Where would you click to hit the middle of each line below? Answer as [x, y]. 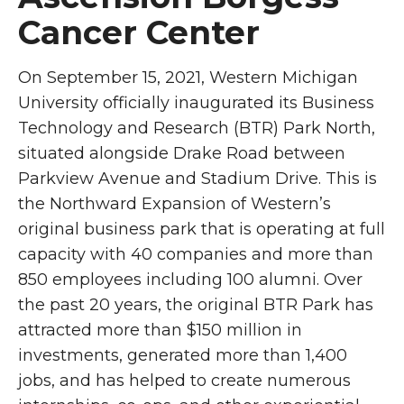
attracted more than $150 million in [160, 330]
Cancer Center [139, 32]
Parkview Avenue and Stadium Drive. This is [197, 179]
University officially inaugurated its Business [196, 103]
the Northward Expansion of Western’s [174, 204]
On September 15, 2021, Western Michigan [188, 78]
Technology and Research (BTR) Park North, [197, 128]
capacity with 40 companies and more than [196, 254]
